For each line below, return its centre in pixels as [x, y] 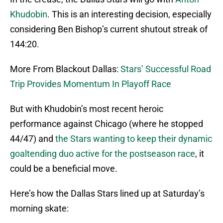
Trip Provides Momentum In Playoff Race [91, 84]
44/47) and [33, 139]
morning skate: [39, 209]
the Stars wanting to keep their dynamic [134, 139]
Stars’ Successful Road [166, 69]
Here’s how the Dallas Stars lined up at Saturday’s [107, 194]
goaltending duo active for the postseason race [103, 154]
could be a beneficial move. [64, 169]
